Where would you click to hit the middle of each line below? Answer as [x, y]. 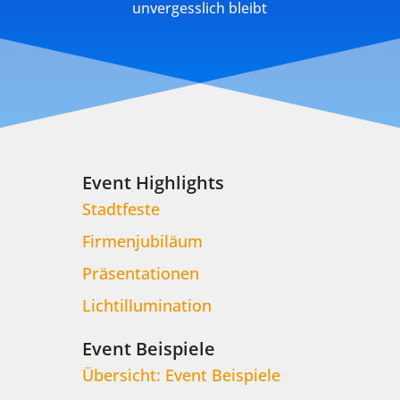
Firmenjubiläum [142, 242]
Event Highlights [153, 183]
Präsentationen [140, 274]
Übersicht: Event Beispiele [181, 375]
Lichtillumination [146, 306]
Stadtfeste [121, 209]
